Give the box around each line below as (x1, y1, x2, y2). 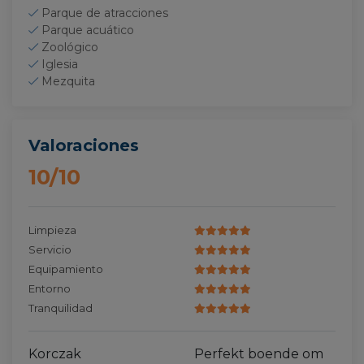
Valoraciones (28, 136, 139, 155)
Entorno (28, 282, 71, 295)
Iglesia (41, 57, 78, 71)
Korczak (28, 346, 81, 362)
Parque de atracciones (41, 6, 168, 20)
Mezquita (41, 74, 95, 89)
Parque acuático (41, 23, 134, 37)
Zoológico (41, 40, 98, 54)
